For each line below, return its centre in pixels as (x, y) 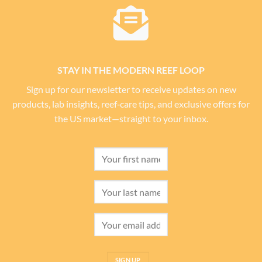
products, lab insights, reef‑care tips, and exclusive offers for (131, 104)
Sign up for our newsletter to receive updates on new (131, 89)
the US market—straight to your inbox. (131, 119)
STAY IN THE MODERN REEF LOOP (131, 70)
